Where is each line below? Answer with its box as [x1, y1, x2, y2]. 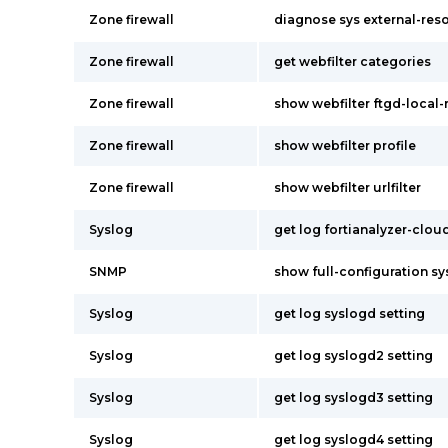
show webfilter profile [274, 138, 416, 153]
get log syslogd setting [274, 306, 425, 321]
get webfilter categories [274, 54, 431, 69]
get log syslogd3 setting [274, 390, 433, 405]
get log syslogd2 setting [274, 348, 433, 363]
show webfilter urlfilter [274, 180, 421, 195]
